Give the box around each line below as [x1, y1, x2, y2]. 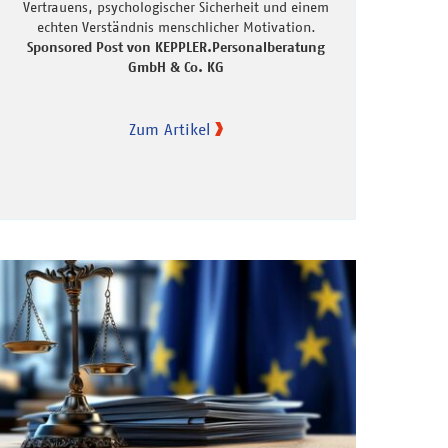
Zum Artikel [129, 119, 210, 140]
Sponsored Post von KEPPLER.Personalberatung [27, 38, 325, 57]
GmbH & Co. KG [128, 58, 224, 77]
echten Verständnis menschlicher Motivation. [36, 18, 316, 37]
